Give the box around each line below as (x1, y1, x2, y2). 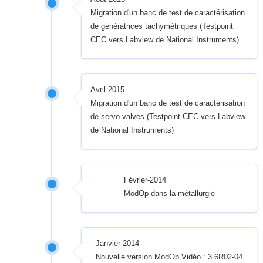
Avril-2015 (90, 85, 125, 95)
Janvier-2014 (96, 239, 140, 248)
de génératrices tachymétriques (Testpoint (90, 22, 234, 31)
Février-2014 (123, 176, 166, 185)
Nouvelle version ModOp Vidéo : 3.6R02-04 (96, 252, 243, 262)
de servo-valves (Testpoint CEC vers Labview (90, 112, 246, 122)
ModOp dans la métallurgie (123, 189, 215, 198)
